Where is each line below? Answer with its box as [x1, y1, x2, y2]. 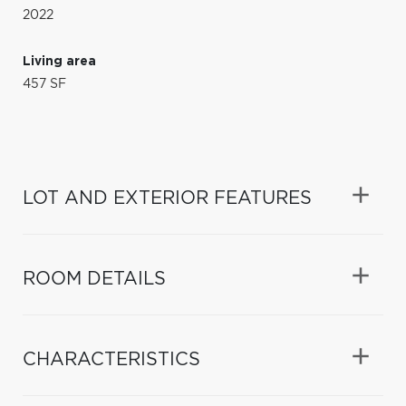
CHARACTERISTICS [23, 350, 200, 369]
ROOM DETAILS [23, 269, 166, 288]
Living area [23, 54, 96, 68]
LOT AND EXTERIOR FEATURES [23, 188, 312, 208]
